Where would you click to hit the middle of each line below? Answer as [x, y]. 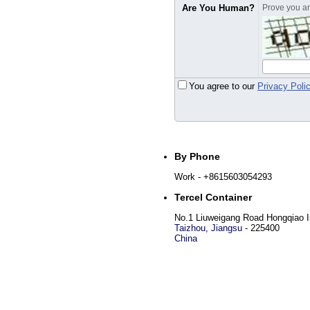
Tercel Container [213, 197]
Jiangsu [227, 228]
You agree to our [223, 86]
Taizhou [190, 228]
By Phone [197, 156]
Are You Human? [218, 8]
